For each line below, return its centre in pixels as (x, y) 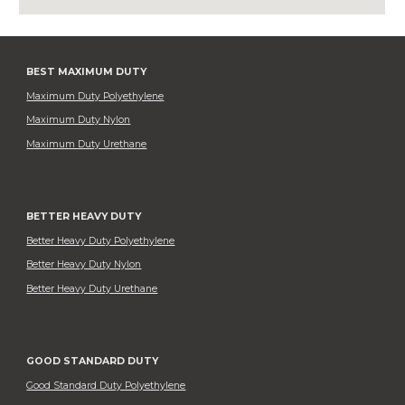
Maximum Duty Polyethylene (95, 96)
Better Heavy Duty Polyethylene (101, 240)
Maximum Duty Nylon (79, 120)
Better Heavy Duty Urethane (92, 288)
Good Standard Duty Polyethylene (106, 385)
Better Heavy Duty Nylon (84, 265)
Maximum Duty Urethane (87, 144)
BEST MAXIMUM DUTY (87, 72)
